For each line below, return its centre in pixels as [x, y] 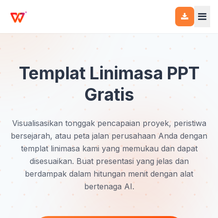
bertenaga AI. [109, 186]
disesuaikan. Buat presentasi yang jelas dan [109, 161]
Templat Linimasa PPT [109, 73]
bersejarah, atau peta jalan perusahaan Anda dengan [109, 136]
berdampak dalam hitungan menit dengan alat [109, 174]
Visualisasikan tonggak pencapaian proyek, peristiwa [109, 123]
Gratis [109, 94]
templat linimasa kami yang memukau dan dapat [109, 148]
